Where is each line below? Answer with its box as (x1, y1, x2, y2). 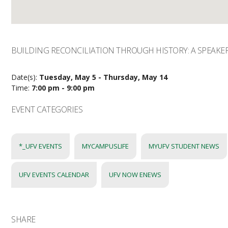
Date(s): (11, 72, 40, 82)
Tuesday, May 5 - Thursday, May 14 (39, 72, 168, 82)
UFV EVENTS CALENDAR (19, 170, 90, 180)
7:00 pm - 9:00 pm (32, 83, 95, 93)
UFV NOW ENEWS (109, 170, 162, 180)
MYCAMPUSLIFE (82, 141, 129, 151)
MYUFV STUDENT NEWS (149, 141, 220, 151)
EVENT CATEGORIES (11, 104, 83, 116)
